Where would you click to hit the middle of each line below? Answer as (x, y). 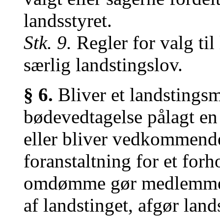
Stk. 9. (48, 42)
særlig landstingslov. (103, 65)
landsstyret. (68, 20)
